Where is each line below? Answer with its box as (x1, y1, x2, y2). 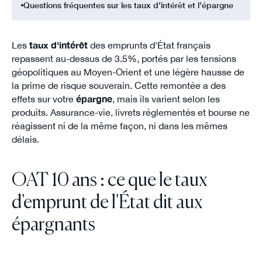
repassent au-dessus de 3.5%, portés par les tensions (11, 53, 236, 64)
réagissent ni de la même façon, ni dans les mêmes (11, 120, 227, 132)
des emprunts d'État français (87, 40, 211, 51)
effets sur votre (11, 94, 76, 105)
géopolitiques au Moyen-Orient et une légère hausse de (11, 67, 244, 78)
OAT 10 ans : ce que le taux (11, 171, 207, 190)
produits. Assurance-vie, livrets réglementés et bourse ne (11, 107, 250, 118)
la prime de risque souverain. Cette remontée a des (11, 80, 226, 91)
